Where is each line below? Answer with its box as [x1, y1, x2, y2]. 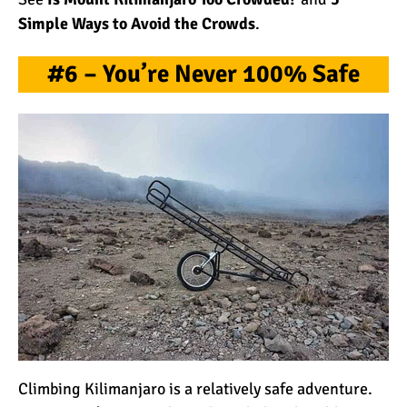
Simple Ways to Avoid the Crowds [18, 13, 255, 34]
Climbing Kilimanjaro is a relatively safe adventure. [18, 378, 372, 399]
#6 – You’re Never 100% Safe [47, 59, 360, 90]
